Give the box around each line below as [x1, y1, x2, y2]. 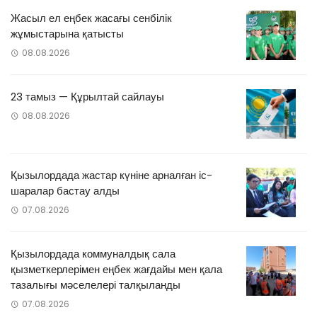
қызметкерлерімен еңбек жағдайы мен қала [11, 262, 222, 277]
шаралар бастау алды [11, 183, 120, 199]
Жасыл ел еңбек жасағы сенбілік [11, 11, 172, 26]
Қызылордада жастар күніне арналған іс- [11, 168, 212, 183]
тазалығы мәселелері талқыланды [11, 277, 180, 293]
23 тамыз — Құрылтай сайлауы [11, 89, 164, 105]
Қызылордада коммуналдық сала [11, 246, 175, 262]
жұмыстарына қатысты [11, 26, 124, 42]
